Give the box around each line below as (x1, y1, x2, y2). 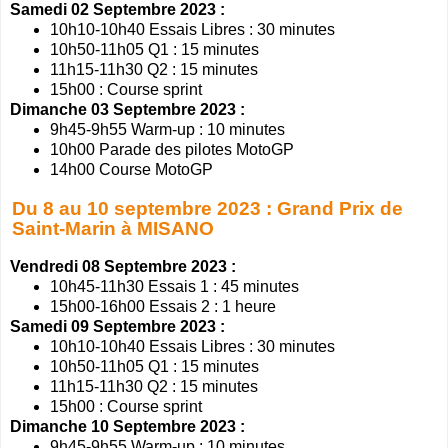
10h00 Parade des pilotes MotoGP (50, 140, 294, 158)
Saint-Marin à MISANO (11, 217, 214, 239)
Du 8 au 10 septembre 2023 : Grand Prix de (11, 197, 403, 219)
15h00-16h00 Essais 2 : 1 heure (50, 298, 276, 316)
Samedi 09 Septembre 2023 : (10, 318, 225, 336)
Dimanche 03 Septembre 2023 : (10, 100, 245, 118)
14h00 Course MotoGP (50, 160, 213, 178)
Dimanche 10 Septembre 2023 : (10, 418, 245, 436)
